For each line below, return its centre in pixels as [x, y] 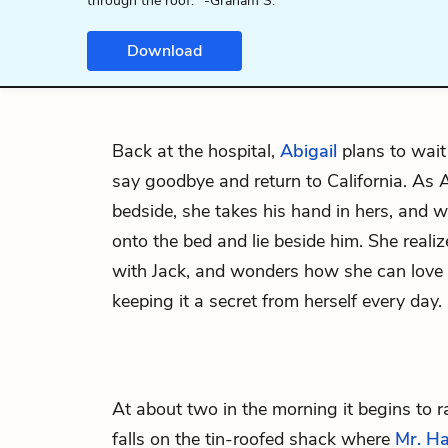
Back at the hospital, [196, 151]
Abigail [308, 151]
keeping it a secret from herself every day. [277, 301]
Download [164, 51]
